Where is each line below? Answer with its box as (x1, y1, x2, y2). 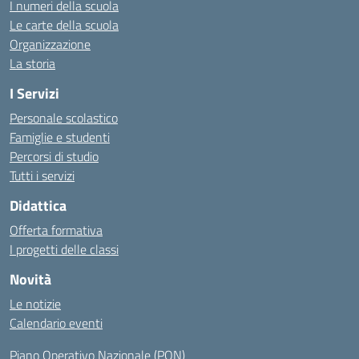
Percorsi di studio (10, 147, 99, 166)
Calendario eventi (10, 313, 103, 333)
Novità (10, 268, 51, 290)
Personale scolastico (10, 108, 118, 127)
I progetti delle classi (10, 240, 119, 259)
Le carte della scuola (10, 15, 119, 34)
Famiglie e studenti (10, 127, 110, 147)
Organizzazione (10, 34, 91, 54)
